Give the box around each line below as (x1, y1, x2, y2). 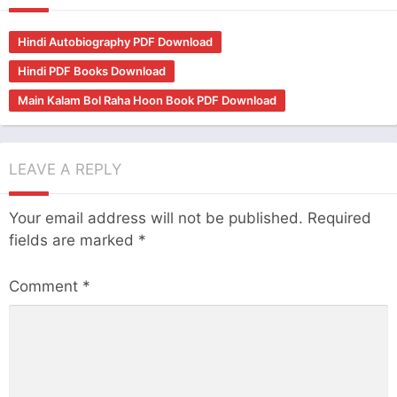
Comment (9, 277, 82, 295)
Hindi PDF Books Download (18, 63, 166, 78)
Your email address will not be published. (9, 208, 303, 227)
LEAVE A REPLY (9, 160, 121, 178)
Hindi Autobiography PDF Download (18, 34, 213, 49)
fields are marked (9, 230, 138, 249)
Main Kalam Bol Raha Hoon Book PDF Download (18, 92, 276, 107)
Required (307, 208, 371, 227)
